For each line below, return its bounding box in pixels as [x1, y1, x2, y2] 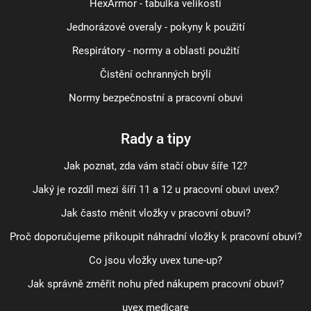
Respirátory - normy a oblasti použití [72, 44, 239, 57]
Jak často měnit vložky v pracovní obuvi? [60, 207, 251, 219]
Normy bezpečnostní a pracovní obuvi [68, 92, 243, 104]
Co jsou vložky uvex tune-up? [89, 254, 222, 267]
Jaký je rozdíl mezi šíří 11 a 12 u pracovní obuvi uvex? [32, 183, 279, 196]
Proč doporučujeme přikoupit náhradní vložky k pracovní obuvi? [9, 230, 302, 243]
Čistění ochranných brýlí [100, 68, 211, 81]
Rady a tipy [120, 129, 191, 147]
